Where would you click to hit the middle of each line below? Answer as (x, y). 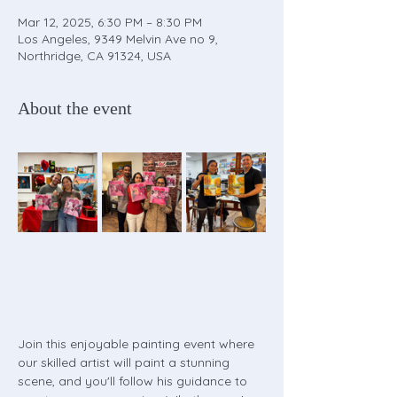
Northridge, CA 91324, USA (94, 56)
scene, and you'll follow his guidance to (134, 381)
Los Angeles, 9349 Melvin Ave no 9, (118, 39)
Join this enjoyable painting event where (138, 344)
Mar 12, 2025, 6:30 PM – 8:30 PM (110, 22)
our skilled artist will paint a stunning (125, 362)
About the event (75, 108)
